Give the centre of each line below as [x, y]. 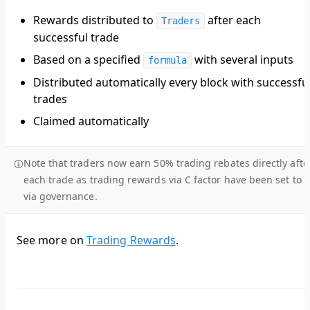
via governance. [60, 197]
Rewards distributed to [95, 20]
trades [50, 99]
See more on [52, 240]
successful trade [76, 38]
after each [233, 20]
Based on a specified [88, 60]
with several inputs [243, 60]
